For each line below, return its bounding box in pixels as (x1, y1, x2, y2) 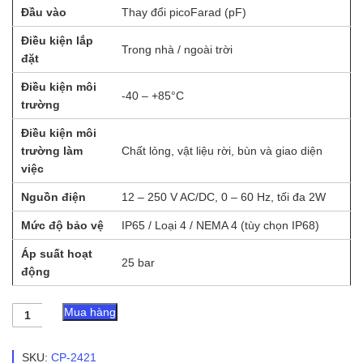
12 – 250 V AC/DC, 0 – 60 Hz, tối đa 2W (122, 190, 326, 203)
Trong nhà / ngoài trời (122, 42, 233, 56)
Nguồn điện (21, 190, 86, 203)
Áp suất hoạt (21, 246, 92, 260)
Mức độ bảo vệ (21, 218, 104, 232)
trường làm (21, 143, 83, 157)
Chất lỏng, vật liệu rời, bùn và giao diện (122, 143, 322, 157)
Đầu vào (21, 5, 66, 19)
